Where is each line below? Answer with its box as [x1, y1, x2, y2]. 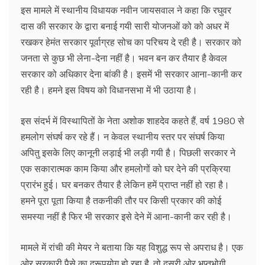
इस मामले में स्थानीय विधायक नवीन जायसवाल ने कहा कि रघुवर [21, 4, 231, 16]
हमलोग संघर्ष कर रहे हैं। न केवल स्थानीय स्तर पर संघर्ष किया [21, 130, 225, 143]
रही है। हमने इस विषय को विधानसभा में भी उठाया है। [21, 83, 198, 96]
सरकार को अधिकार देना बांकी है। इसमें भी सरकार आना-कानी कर [21, 67, 242, 80]
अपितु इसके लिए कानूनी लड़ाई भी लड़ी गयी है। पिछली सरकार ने [21, 146, 235, 159]
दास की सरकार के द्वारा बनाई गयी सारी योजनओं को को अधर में [21, 20, 229, 32]
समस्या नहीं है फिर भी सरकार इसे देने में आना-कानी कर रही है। [21, 210, 232, 222]
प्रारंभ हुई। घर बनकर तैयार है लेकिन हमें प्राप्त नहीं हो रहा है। [21, 178, 230, 190]
